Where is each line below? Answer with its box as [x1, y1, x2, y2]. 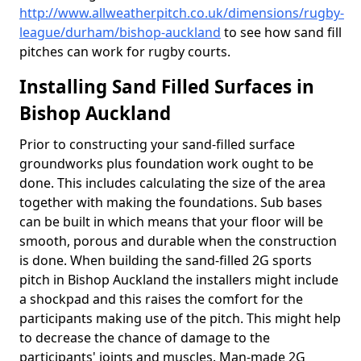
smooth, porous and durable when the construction [19, 232, 337, 250]
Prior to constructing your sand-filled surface [19, 135, 295, 153]
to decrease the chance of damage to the [19, 329, 270, 346]
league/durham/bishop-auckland [19, 23, 221, 41]
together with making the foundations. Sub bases [19, 193, 322, 211]
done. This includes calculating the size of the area [19, 174, 326, 192]
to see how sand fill [221, 23, 342, 41]
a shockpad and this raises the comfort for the [19, 290, 303, 308]
